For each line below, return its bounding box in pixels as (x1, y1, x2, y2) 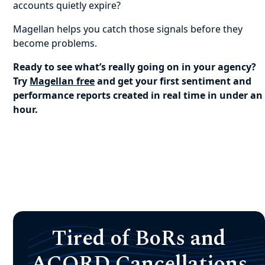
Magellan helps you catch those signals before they (13, 22, 243, 35)
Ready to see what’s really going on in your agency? (13, 60, 257, 73)
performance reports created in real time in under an (13, 89, 263, 102)
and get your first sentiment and (95, 75, 252, 88)
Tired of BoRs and (52, 222, 227, 255)
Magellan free (30, 75, 95, 88)
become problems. (13, 37, 98, 50)
